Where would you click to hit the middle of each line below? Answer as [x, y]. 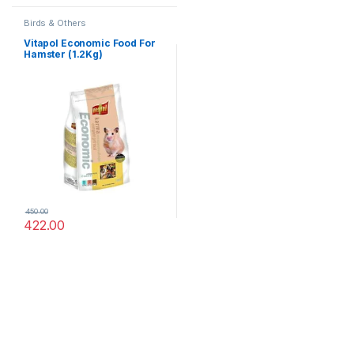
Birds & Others [55, 23]
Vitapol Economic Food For [89, 43]
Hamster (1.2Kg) [63, 54]
